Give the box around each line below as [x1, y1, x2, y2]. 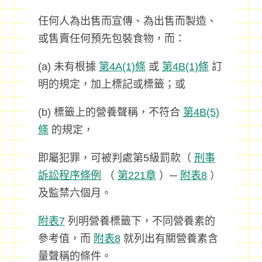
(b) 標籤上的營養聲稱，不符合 [37, 106, 183, 118]
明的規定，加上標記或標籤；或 [37, 78, 185, 90]
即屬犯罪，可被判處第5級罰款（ [37, 152, 194, 164]
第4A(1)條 [98, 61, 146, 73]
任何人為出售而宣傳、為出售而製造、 [37, 15, 217, 27]
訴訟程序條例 [37, 170, 101, 181]
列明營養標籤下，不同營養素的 [64, 215, 215, 227]
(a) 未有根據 [37, 61, 99, 73]
